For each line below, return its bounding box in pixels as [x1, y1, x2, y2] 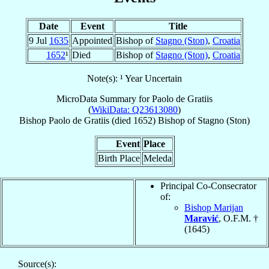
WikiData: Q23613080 [91, 104, 178, 115]
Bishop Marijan [184, 202, 243, 213]
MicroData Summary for [56, 93, 152, 104]
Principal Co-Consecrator [160, 180, 256, 191]
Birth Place [97, 153, 140, 163]
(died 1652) [109, 115, 158, 125]
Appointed [72, 35, 112, 46]
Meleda [143, 153, 172, 163]
